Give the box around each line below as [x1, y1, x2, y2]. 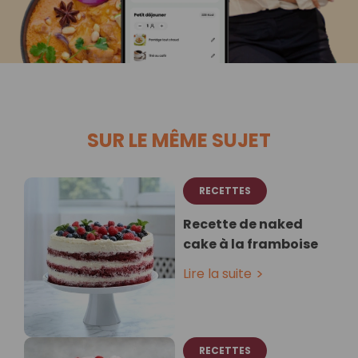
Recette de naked [183, 214, 303, 233]
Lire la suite [183, 264, 252, 283]
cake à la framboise [183, 234, 318, 253]
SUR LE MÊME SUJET [87, 126, 271, 153]
